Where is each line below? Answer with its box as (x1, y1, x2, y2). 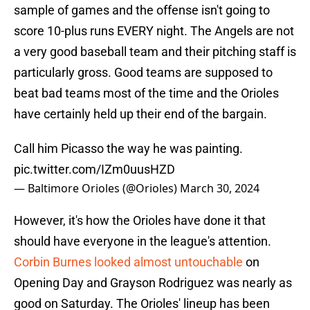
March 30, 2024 (180, 181, 259, 197)
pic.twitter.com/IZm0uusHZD (14, 162, 175, 177)
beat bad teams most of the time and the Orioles (14, 86, 279, 101)
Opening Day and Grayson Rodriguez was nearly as (14, 275, 292, 291)
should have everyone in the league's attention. (14, 234, 271, 249)
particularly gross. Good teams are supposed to (14, 65, 273, 80)
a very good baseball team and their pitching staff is (14, 44, 296, 60)
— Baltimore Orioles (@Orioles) (14, 181, 180, 197)
